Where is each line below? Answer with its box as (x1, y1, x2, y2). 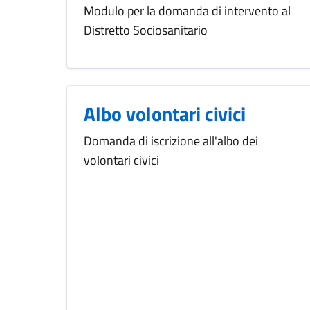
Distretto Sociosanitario (84, 21, 208, 40)
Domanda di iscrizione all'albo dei (84, 131, 258, 151)
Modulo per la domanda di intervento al (84, 1, 291, 21)
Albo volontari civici (84, 99, 246, 129)
